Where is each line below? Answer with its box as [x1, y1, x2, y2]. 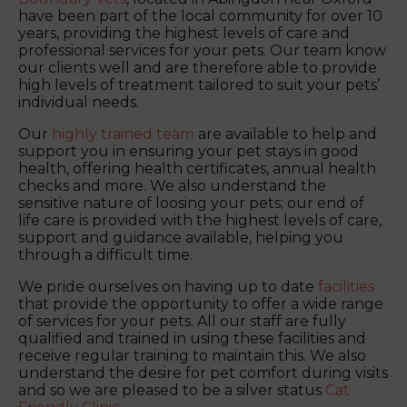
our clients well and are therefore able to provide [18, 58, 377, 76]
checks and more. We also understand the [18, 176, 326, 194]
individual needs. [18, 93, 139, 111]
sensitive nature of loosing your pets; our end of [18, 194, 364, 212]
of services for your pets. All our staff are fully [18, 312, 346, 330]
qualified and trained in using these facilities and [18, 329, 366, 347]
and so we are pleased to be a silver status [18, 381, 325, 399]
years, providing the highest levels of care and [18, 24, 350, 42]
